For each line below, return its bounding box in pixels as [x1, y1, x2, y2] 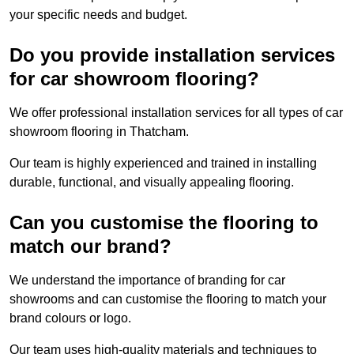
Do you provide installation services [9, 44, 335, 66]
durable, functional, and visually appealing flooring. [9, 175, 294, 190]
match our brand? [9, 235, 171, 258]
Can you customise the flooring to [9, 212, 318, 234]
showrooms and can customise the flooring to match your [9, 292, 326, 307]
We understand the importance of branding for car [9, 273, 285, 288]
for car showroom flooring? [9, 68, 259, 90]
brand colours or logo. [9, 311, 134, 326]
